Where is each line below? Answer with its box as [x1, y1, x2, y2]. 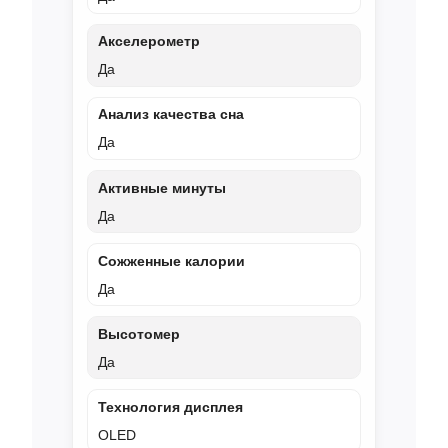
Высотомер [98, 325, 180, 342]
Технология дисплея [98, 399, 243, 416]
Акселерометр [98, 33, 200, 50]
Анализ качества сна [98, 106, 244, 123]
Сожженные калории [98, 252, 245, 269]
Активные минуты [98, 179, 226, 196]
